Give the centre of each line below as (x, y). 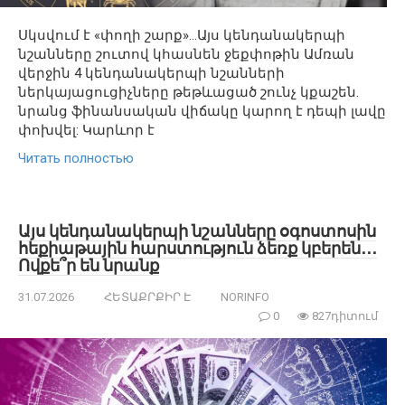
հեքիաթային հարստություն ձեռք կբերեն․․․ (198, 248)
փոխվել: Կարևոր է (86, 130)
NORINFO (245, 297)
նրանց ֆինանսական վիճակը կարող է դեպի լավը (202, 111)
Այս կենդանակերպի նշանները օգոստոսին (197, 231)
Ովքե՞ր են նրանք (89, 265)
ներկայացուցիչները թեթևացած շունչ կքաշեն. (188, 92)
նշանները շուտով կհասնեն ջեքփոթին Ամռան (186, 54)
